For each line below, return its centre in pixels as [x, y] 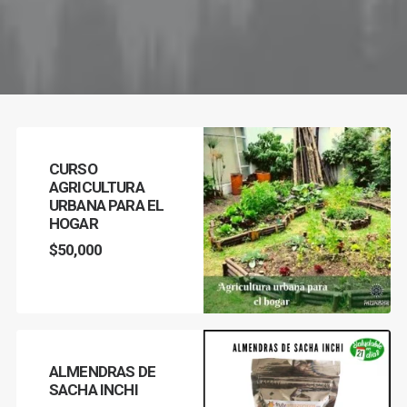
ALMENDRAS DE [102, 372]
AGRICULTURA [97, 187]
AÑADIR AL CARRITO [297, 350]
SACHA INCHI [94, 390]
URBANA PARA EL [107, 205]
